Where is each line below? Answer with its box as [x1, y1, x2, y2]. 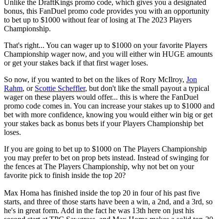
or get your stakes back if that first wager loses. [4, 58, 148, 67]
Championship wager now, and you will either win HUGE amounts [4, 49, 213, 58]
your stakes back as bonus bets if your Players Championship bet [4, 119, 203, 128]
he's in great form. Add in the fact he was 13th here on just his [4, 206, 194, 215]
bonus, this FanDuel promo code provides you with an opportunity [4, 6, 209, 15]
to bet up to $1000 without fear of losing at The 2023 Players [4, 15, 192, 24]
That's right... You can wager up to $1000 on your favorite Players [4, 41, 207, 49]
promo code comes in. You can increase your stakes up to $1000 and [4, 101, 215, 110]
